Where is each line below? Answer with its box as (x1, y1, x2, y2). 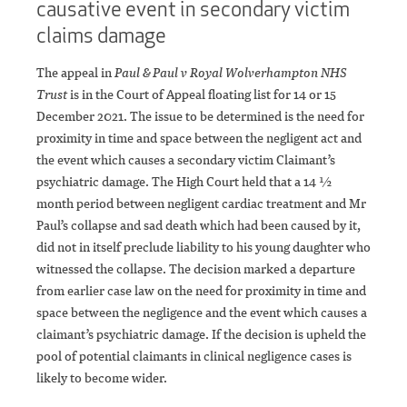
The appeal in (36, 64, 114, 82)
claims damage (36, 22, 166, 49)
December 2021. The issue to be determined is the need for (36, 107, 364, 125)
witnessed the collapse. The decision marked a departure (36, 260, 355, 278)
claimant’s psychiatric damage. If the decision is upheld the (36, 325, 366, 343)
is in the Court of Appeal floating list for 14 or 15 (67, 85, 336, 104)
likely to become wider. (36, 369, 167, 387)
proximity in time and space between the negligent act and (36, 129, 362, 147)
